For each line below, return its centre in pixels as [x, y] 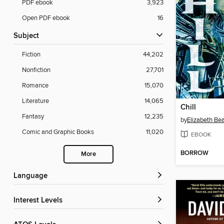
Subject [28, 36]
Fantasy [33, 117]
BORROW [194, 153]
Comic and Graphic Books [58, 132]
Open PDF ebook [46, 18]
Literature [35, 101]
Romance [35, 86]
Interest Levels [39, 201]
